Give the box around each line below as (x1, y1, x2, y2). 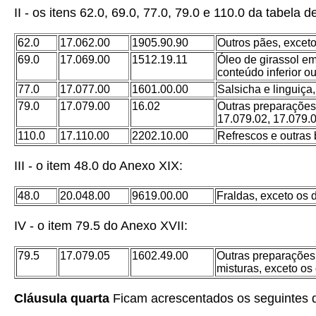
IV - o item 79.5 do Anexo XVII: (14, 219, 188, 233)
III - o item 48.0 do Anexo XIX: (14, 159, 183, 173)
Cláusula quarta (14, 291, 109, 305)
